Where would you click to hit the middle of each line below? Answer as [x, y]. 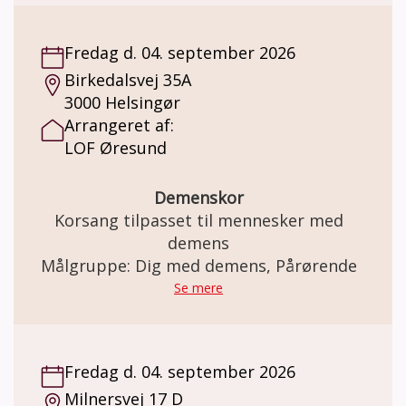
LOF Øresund [116, 147]
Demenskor [198, 197]
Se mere [198, 287]
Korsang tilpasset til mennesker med [198, 220]
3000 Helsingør [122, 102]
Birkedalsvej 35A [128, 79]
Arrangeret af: [119, 125]
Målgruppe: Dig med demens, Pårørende [198, 265]
